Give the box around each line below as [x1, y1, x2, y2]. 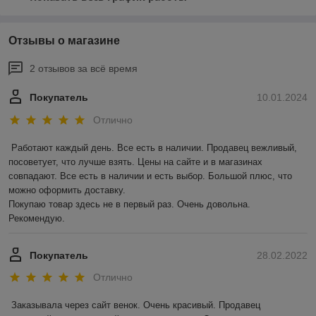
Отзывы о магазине [8, 35, 120, 47]
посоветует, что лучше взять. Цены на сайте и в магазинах [8, 156, 262, 167]
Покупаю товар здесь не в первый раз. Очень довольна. [8, 198, 250, 209]
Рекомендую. [8, 212, 65, 224]
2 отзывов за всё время [30, 63, 138, 75]
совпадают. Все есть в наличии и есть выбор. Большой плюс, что [8, 170, 292, 181]
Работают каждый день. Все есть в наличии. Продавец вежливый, [11, 142, 297, 153]
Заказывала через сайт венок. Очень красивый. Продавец [11, 300, 260, 311]
